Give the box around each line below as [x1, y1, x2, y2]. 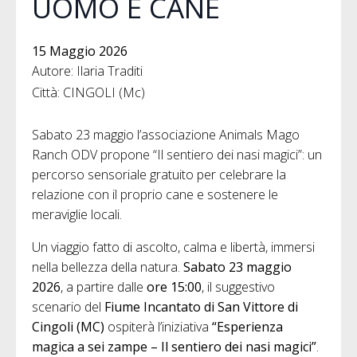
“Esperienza [212, 317, 283, 335]
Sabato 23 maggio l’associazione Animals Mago [32, 125, 300, 143]
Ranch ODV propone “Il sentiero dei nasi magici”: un [32, 145, 322, 163]
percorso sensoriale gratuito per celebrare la [32, 165, 286, 183]
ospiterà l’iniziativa [104, 317, 212, 335]
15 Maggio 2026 [32, 41, 127, 60]
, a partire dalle [61, 277, 147, 296]
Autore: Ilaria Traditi [32, 61, 143, 80]
